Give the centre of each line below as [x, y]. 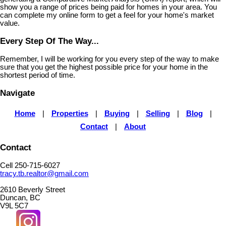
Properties [70, 114]
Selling [158, 114]
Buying [117, 114]
